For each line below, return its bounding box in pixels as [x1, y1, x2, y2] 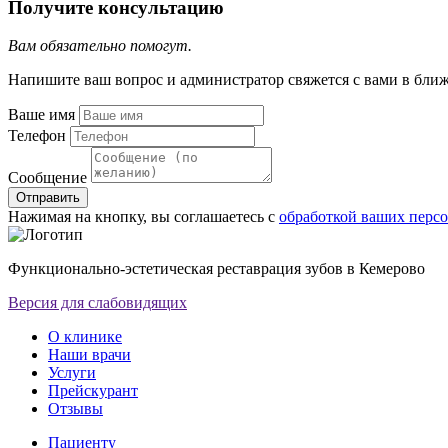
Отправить [16, 190, 80, 206]
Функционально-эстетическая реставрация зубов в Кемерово [8, 260, 425, 278]
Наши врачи [48, 346, 131, 364]
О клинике [48, 328, 122, 346]
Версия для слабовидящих [8, 294, 187, 312]
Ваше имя [8, 106, 75, 124]
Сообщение [8, 169, 87, 187]
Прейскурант [48, 382, 138, 400]
